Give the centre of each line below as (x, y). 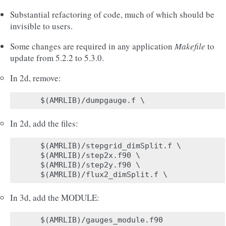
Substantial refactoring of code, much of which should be (112, 14)
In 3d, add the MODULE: (55, 197)
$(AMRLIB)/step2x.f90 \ (90, 155)
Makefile (190, 46)
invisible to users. (41, 26)
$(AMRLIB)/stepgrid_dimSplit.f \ (111, 146)
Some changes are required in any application (92, 46)
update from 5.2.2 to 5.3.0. (57, 58)
